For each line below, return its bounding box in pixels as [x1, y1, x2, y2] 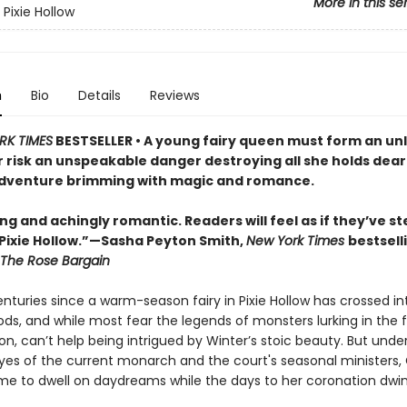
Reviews [149, 86, 200, 104]
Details [77, 86, 121, 104]
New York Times [245, 232, 348, 250]
